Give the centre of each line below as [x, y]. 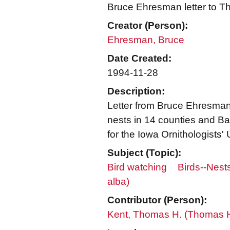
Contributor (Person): [157, 200]
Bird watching [137, 167]
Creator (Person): [148, 25]
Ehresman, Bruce [146, 40]
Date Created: [139, 58]
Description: [136, 91]
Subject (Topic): [144, 153]
